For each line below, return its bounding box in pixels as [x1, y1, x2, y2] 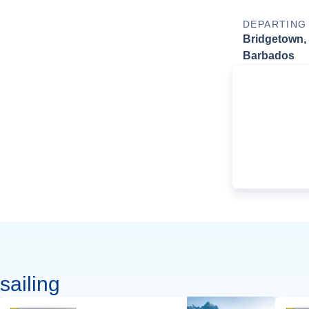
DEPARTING [243, 19, 307, 30]
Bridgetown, [243, 33, 306, 46]
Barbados [243, 50, 295, 62]
